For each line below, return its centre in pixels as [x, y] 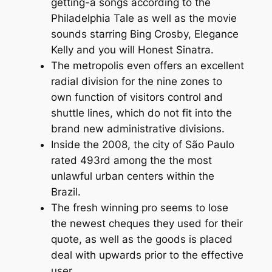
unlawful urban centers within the [132, 176]
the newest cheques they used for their [147, 223]
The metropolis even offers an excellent [147, 65]
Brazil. [66, 192]
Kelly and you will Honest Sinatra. [132, 49]
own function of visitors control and [137, 97]
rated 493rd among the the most [131, 160]
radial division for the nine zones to [136, 81]
